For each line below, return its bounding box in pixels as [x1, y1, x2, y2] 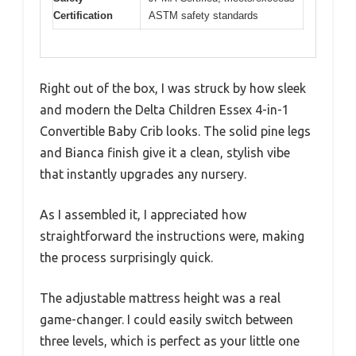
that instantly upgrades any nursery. [40, 166, 246, 181]
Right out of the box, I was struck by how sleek [40, 80, 306, 95]
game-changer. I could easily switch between [40, 311, 293, 327]
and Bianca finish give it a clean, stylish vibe [40, 145, 290, 160]
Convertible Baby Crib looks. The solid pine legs [40, 123, 311, 138]
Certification [53, 10, 113, 22]
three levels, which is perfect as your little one [40, 333, 300, 348]
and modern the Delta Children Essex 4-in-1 [40, 102, 289, 117]
